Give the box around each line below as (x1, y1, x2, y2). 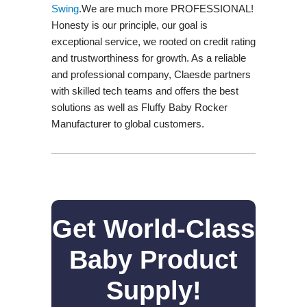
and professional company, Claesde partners (51, 68, 251, 80)
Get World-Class (52, 214, 255, 243)
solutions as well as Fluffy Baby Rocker (51, 101, 228, 113)
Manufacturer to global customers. (51, 117, 204, 130)
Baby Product (69, 245, 238, 274)
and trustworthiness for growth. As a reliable (51, 51, 246, 64)
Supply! (106, 275, 201, 305)
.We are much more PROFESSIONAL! (78, 2, 254, 14)
